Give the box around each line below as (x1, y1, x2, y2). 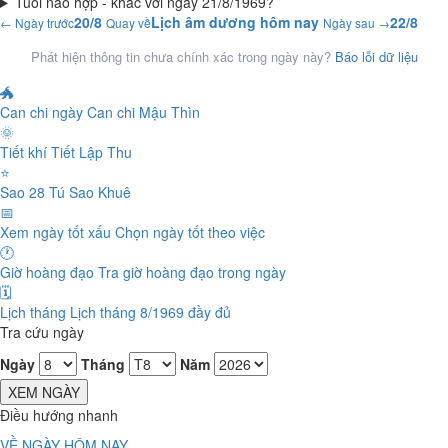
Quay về (106, 14, 151, 31)
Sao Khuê (69, 182, 131, 202)
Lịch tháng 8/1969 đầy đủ (70, 302, 231, 322)
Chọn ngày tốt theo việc (115, 222, 265, 242)
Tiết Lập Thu (51, 142, 132, 162)
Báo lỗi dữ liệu (334, 47, 418, 66)
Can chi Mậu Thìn (87, 102, 200, 122)
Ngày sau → (323, 14, 390, 31)
